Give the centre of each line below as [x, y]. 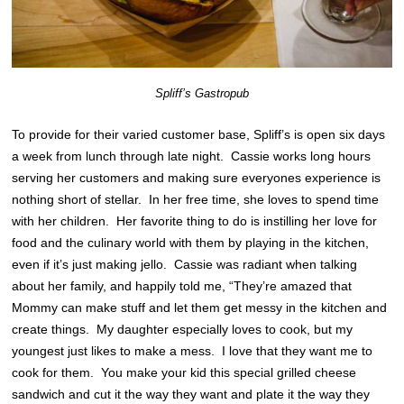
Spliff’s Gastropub [202, 94]
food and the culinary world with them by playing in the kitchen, [191, 242]
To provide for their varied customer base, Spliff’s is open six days [199, 134]
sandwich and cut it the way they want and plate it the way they [191, 394]
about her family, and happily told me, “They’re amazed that [182, 285]
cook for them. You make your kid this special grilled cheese [184, 372]
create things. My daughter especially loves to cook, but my [183, 329]
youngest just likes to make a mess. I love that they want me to [193, 350]
